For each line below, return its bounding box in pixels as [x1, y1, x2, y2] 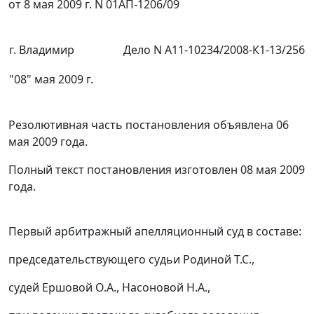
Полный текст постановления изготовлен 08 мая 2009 [8, 162, 305, 178]
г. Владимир [9, 42, 74, 58]
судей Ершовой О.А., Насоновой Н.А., [8, 280, 210, 296]
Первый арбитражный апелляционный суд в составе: [8, 224, 301, 240]
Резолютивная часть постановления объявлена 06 [8, 117, 289, 133]
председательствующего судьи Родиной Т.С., [8, 252, 254, 268]
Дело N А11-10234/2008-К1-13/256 [123, 42, 305, 58]
